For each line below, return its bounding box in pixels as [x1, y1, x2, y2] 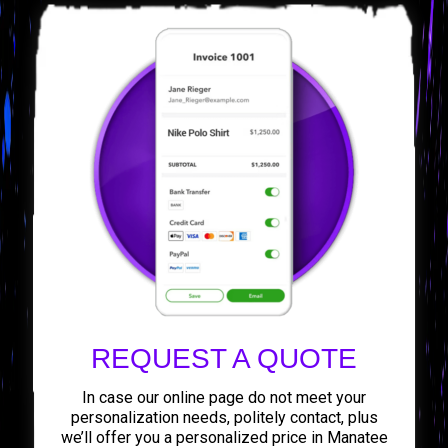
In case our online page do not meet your [82, 387, 366, 407]
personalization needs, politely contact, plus [70, 407, 378, 427]
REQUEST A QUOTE [91, 342, 357, 374]
